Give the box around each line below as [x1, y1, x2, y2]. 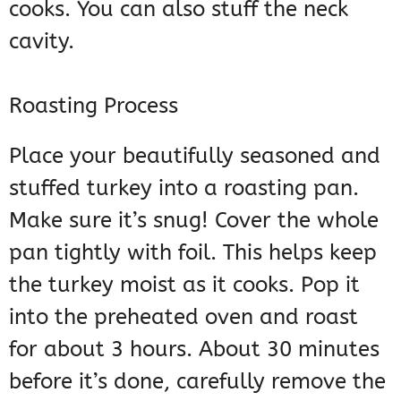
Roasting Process [9, 93, 178, 119]
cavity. [9, 29, 74, 55]
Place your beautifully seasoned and [9, 143, 380, 169]
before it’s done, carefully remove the [9, 369, 386, 395]
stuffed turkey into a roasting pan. [9, 175, 359, 201]
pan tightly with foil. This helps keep [9, 240, 377, 266]
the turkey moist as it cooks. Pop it [9, 272, 360, 298]
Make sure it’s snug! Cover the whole [9, 208, 379, 234]
